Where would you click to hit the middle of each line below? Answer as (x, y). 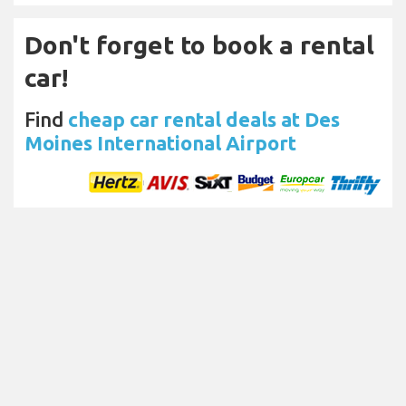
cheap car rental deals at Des (204, 119)
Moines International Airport (160, 142)
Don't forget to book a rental (199, 44)
